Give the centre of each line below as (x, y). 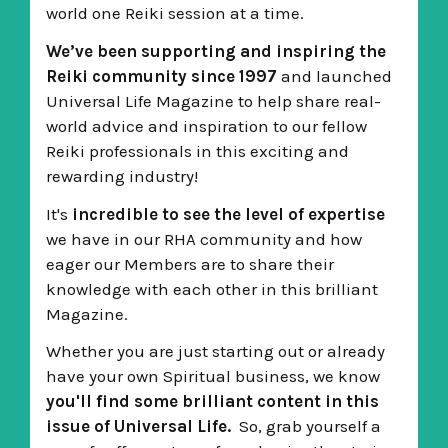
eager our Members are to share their (189, 263)
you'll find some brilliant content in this (212, 401)
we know (346, 376)
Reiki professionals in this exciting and (197, 150)
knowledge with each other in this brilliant (211, 288)
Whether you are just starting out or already (215, 351)
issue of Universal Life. (140, 426)
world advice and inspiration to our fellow (206, 125)
